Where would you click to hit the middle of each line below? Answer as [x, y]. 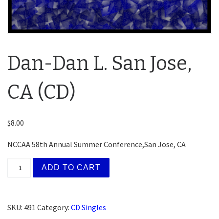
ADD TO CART [71, 167]
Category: [54, 207]
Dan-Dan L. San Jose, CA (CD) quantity [83, 163]
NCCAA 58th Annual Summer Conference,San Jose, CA [97, 144]
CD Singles [88, 207]
